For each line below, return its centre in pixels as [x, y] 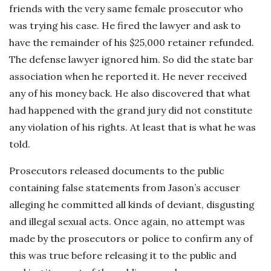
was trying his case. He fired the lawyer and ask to [125, 25]
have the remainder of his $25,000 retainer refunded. [132, 42]
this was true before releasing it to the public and [123, 255]
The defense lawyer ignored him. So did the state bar [131, 59]
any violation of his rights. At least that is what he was [132, 127]
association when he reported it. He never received [128, 76]
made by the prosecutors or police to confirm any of [131, 238]
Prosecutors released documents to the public [117, 171]
